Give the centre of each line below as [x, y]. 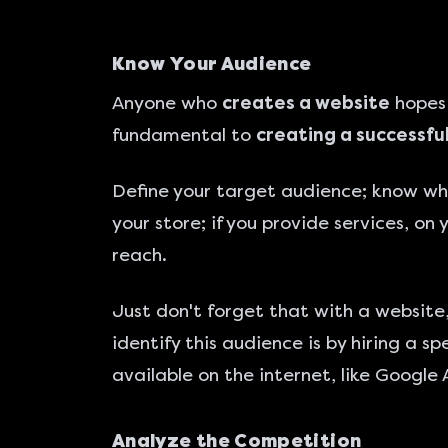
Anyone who [167, 103]
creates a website [306, 103]
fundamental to [184, 135]
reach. [139, 255]
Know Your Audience [212, 64]
